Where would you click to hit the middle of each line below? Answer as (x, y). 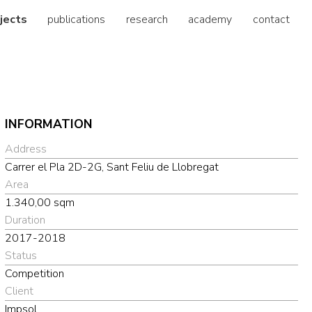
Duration (25, 220)
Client (19, 291)
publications (77, 19)
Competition (34, 273)
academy (210, 19)
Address (25, 149)
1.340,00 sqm (39, 202)
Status (21, 255)
